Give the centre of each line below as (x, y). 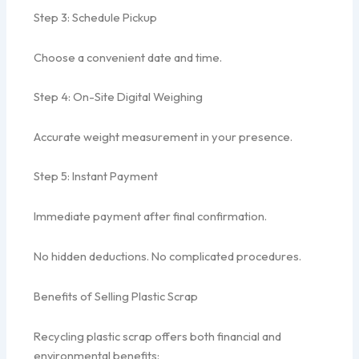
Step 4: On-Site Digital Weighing (119, 97)
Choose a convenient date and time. (128, 57)
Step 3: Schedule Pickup (96, 18)
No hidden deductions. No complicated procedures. (168, 256)
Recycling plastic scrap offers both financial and (158, 336)
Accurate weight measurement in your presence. (163, 136)
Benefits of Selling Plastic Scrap (116, 296)
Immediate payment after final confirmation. (151, 216)
